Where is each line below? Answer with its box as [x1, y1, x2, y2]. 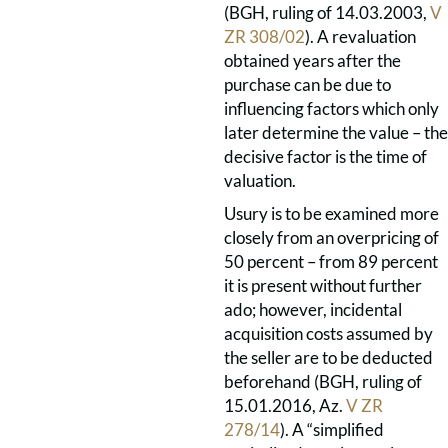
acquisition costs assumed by [224, 323, 433, 344]
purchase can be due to [224, 74, 391, 95]
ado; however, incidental [224, 299, 402, 320]
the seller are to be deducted [224, 347, 433, 368]
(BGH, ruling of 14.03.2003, [224, 2, 430, 23]
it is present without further [224, 275, 422, 296]
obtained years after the [224, 50, 401, 71]
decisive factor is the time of [224, 146, 427, 167]
